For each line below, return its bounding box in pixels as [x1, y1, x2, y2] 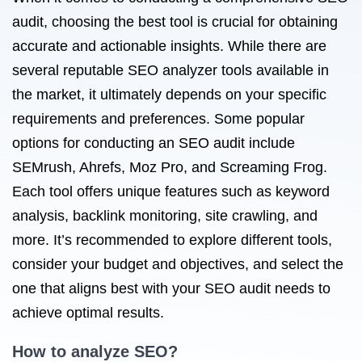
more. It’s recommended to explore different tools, [12, 232, 332, 248]
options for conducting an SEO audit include [12, 135, 295, 151]
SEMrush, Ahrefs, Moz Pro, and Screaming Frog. [12, 159, 327, 175]
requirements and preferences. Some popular [12, 111, 305, 127]
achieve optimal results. [12, 305, 164, 321]
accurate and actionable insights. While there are [12, 38, 326, 54]
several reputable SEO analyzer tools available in [12, 62, 329, 78]
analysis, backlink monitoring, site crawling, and [12, 208, 318, 224]
